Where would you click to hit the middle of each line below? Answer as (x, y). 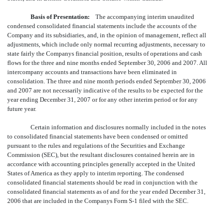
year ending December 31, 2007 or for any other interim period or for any (102, 99)
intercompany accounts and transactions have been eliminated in (92, 72)
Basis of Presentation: (60, 16)
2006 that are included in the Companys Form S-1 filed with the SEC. (98, 201)
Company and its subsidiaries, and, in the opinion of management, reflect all (107, 35)
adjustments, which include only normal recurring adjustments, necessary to (106, 44)
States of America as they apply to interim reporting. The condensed (96, 173)
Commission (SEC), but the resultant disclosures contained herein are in (101, 155)
